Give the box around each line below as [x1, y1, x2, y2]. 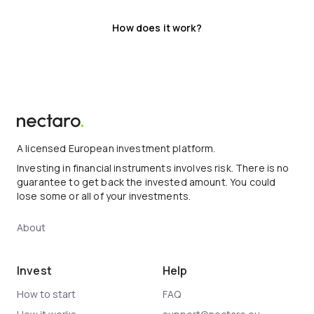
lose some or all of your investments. [17, 189, 191, 203]
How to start [17, 287, 76, 301]
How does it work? [112, 21, 202, 34]
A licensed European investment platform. [17, 142, 216, 155]
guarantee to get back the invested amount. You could [17, 175, 276, 189]
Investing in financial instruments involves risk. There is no [17, 161, 289, 175]
